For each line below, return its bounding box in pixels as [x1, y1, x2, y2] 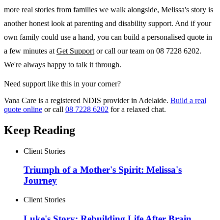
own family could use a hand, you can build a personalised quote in [4, 32, 212, 41]
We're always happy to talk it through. [4, 60, 121, 69]
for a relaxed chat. [110, 105, 166, 113]
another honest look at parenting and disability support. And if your [4, 19, 211, 27]
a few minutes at [4, 46, 56, 55]
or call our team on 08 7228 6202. [94, 46, 201, 55]
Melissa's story [161, 5, 206, 14]
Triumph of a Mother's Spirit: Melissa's [24, 165, 182, 175]
